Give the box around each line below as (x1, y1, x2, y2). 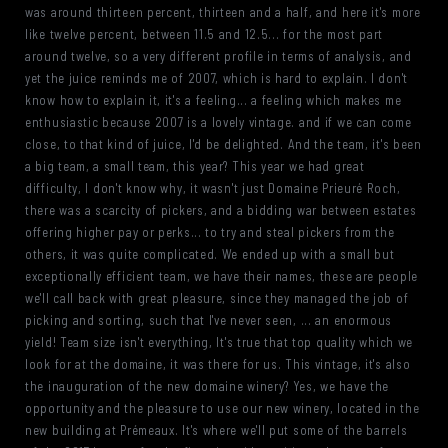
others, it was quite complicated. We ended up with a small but (25, 246, 395, 262)
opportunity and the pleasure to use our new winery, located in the (25, 400, 420, 416)
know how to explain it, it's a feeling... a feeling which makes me (25, 92, 402, 108)
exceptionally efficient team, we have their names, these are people (25, 268, 418, 284)
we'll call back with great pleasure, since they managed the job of (25, 290, 409, 306)
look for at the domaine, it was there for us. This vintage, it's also (25, 356, 411, 372)
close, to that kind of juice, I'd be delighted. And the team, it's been (25, 136, 422, 152)
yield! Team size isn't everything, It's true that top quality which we (25, 334, 414, 350)
